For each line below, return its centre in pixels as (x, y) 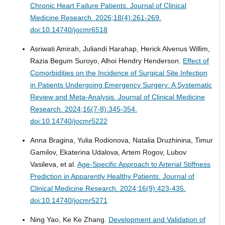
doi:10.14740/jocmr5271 (69, 200)
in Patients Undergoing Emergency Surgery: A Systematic (121, 85)
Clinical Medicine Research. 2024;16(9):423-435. (108, 188)
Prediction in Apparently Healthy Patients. (96, 176)
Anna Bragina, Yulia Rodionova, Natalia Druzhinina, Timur (121, 140)
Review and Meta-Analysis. (74, 97)
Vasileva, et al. (53, 164)
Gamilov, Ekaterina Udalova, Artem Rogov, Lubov (108, 152)
